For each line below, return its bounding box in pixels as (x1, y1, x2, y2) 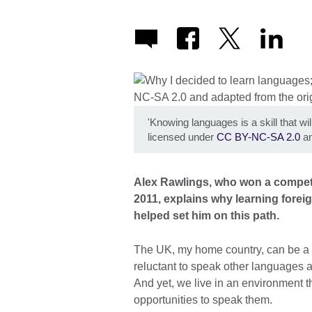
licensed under (148, 131, 217, 143)
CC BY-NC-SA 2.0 (217, 131, 300, 143)
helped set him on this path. (134, 209, 279, 221)
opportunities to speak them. (134, 293, 272, 306)
